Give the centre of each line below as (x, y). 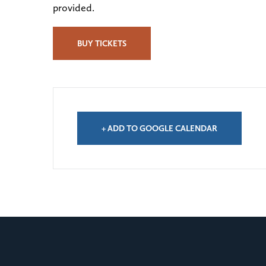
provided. (75, 8)
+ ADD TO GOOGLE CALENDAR (159, 129)
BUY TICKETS (102, 44)
